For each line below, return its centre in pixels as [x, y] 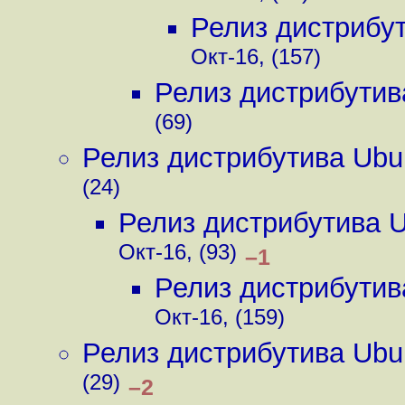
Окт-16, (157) [256, 60]
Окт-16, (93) [178, 255]
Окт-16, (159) [220, 320]
